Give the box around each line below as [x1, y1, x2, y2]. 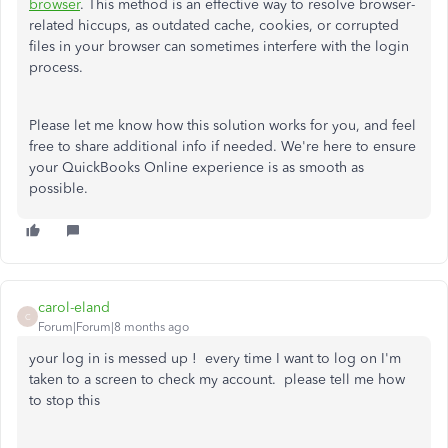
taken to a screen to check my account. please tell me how [29, 371, 405, 388]
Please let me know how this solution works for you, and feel [29, 117, 416, 134]
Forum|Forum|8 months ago [38, 320, 189, 334]
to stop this [29, 392, 104, 409]
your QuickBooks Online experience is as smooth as [29, 159, 364, 176]
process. [29, 59, 83, 76]
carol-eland [38, 299, 110, 316]
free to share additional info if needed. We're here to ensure [29, 138, 416, 155]
